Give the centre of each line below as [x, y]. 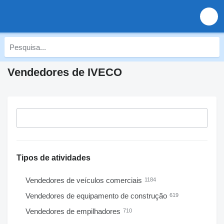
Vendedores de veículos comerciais [85, 180]
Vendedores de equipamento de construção [97, 196]
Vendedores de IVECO [65, 72]
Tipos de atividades [53, 158]
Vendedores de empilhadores [74, 211]
